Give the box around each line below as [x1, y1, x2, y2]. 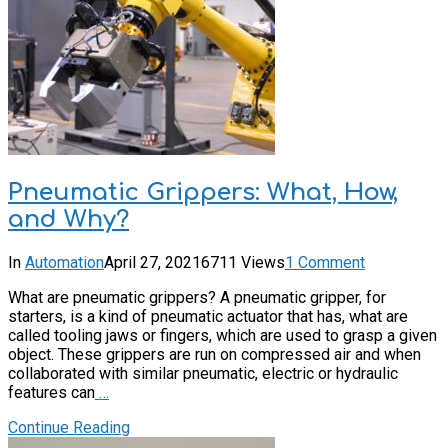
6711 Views [201, 252, 285, 272]
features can [8, 382, 95, 402]
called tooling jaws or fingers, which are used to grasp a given [8, 325, 437, 345]
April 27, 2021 [104, 252, 201, 272]
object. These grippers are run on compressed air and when [8, 344, 421, 364]
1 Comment [285, 252, 365, 272]
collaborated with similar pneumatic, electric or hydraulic [8, 363, 398, 383]
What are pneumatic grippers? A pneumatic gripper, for [8, 287, 386, 307]
